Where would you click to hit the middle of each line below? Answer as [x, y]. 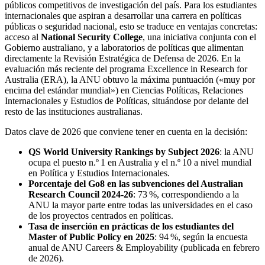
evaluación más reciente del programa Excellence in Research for [126, 69]
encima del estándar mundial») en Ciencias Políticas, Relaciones [124, 90]
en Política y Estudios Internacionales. [99, 173]
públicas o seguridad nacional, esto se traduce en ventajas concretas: [131, 26]
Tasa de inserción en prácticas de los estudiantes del [131, 226]
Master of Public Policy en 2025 [91, 237]
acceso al [23, 37]
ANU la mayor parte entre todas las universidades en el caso [140, 205]
